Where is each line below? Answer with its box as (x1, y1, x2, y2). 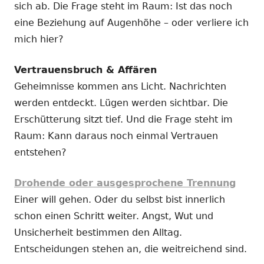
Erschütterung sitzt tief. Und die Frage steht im (14, 113, 233, 125)
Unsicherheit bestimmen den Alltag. (14, 226, 182, 238)
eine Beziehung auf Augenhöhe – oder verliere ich (14, 16, 249, 28)
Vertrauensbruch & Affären (14, 64, 157, 75)
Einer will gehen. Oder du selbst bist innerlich (14, 193, 225, 205)
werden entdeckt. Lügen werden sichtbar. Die (14, 97, 228, 108)
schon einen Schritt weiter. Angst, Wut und (14, 210, 213, 222)
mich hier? (14, 33, 64, 45)
